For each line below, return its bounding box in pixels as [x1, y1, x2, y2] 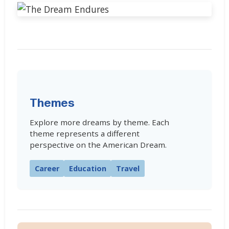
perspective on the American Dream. [30, 139, 167, 150]
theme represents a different [30, 128, 140, 139]
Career [34, 163, 59, 173]
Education [68, 163, 106, 173]
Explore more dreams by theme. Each [30, 117, 169, 127]
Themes [30, 96, 75, 110]
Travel [116, 163, 140, 173]
